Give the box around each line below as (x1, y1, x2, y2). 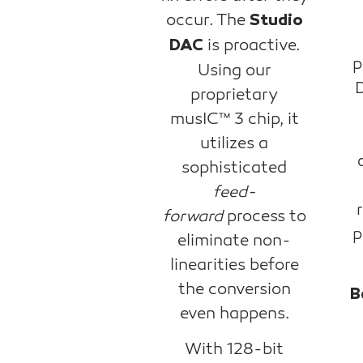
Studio (249, 11, 303, 31)
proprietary (190, 84, 279, 105)
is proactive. (203, 35, 300, 55)
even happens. (179, 303, 289, 323)
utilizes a (200, 133, 269, 153)
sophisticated (181, 157, 288, 177)
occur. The (165, 10, 250, 30)
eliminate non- (177, 230, 292, 250)
